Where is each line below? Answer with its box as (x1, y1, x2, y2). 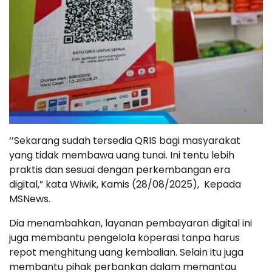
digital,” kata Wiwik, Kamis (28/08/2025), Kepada (9, 177, 241, 192)
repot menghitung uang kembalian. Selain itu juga (9, 245, 243, 260)
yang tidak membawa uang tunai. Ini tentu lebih (9, 148, 234, 163)
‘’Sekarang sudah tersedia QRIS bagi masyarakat (9, 134, 240, 148)
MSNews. (9, 192, 50, 206)
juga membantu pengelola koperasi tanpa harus (9, 231, 240, 245)
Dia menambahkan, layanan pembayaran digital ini (9, 216, 252, 231)
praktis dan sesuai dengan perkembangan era (9, 163, 230, 177)
